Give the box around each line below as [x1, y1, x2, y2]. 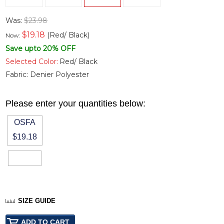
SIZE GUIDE [18, 197, 56, 205]
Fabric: [5, 70, 30, 79]
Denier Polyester [30, 70, 89, 79]
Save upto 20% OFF [5, 44, 76, 53]
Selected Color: [5, 57, 58, 66]
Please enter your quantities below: [5, 98, 146, 109]
